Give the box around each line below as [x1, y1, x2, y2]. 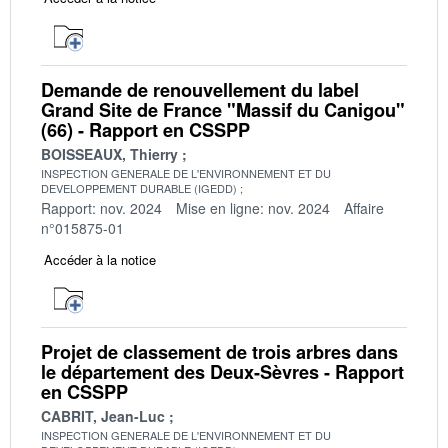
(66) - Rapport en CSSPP [41, 116, 250, 143]
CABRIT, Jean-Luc [41, 405, 165, 426]
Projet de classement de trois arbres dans [41, 338, 398, 365]
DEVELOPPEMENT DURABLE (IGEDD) [41, 179, 237, 196]
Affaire [344, 197, 384, 218]
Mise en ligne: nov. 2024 [176, 197, 330, 218]
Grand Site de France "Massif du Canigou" [41, 96, 405, 123]
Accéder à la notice [44, 249, 156, 269]
